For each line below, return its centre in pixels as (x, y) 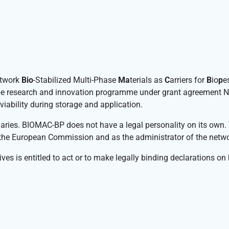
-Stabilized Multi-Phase (76, 80)
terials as (147, 80)
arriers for (188, 80)
